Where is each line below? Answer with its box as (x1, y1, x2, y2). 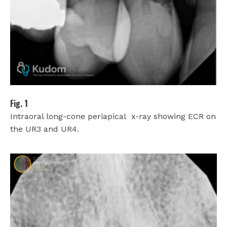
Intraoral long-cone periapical (10, 111, 126, 121)
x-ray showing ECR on (131, 111, 216, 121)
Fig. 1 (10, 97, 28, 109)
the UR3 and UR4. (10, 124, 79, 134)
